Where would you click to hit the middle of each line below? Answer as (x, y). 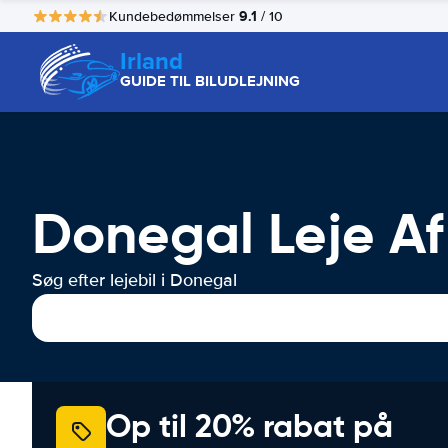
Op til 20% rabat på (249, 426)
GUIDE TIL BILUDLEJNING (210, 81)
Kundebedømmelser (174, 16)
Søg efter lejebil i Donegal (134, 280)
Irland (151, 60)
